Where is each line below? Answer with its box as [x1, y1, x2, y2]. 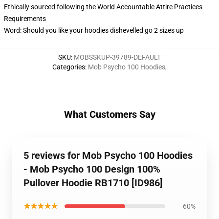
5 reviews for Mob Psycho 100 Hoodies [23, 150, 193, 161]
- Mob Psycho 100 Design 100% [23, 163, 160, 175]
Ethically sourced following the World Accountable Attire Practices [4, 3, 202, 11]
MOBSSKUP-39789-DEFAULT [74, 53, 161, 61]
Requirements [4, 15, 46, 22]
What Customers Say [64, 109, 155, 120]
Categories [52, 63, 85, 71]
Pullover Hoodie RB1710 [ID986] [23, 177, 163, 189]
